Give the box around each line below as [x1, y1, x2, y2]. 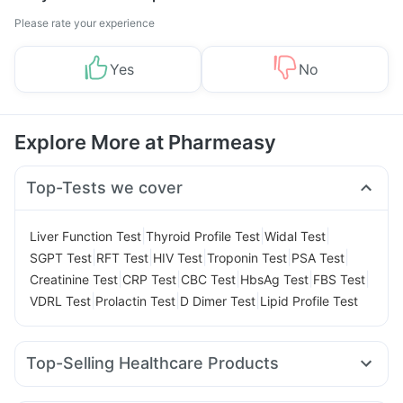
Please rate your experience [14, 16, 155, 30]
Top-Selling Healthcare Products [26, 354, 279, 372]
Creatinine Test [30, 271, 118, 287]
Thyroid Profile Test [146, 228, 260, 244]
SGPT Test [30, 249, 92, 265]
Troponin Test [207, 249, 287, 265]
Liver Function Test [30, 228, 141, 244]
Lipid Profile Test [260, 292, 358, 309]
